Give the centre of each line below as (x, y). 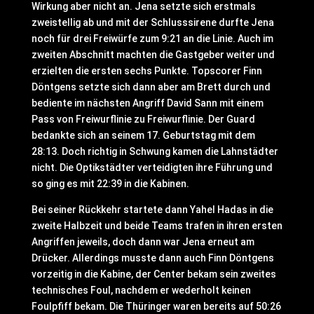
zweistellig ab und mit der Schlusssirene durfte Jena (152, 22)
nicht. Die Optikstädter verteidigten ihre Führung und (152, 168)
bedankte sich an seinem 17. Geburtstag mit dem (143, 135)
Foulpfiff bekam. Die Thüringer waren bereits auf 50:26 (156, 306)
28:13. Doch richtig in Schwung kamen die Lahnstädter (155, 151)
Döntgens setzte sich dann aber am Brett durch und (151, 87)
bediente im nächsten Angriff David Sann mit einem (147, 103)
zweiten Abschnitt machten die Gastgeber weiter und (153, 55)
